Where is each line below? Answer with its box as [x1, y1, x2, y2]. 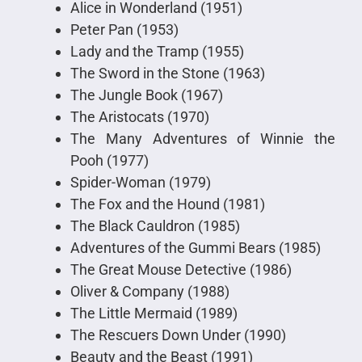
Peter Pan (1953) [69, 21, 179, 39]
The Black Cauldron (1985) [69, 217, 240, 235]
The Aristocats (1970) [69, 108, 209, 126]
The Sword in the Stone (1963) [69, 65, 265, 82]
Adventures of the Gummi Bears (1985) [69, 239, 321, 257]
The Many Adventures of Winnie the [69, 130, 336, 148]
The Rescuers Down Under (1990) [69, 326, 286, 344]
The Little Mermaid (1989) [69, 305, 238, 322]
